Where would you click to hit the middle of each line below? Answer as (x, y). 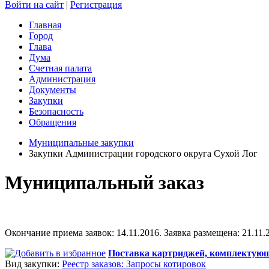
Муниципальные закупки (81, 142)
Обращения (53, 122)
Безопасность (56, 111)
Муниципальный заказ (104, 183)
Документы (53, 89)
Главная (45, 25)
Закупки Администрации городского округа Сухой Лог (143, 153)
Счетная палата (60, 68)
